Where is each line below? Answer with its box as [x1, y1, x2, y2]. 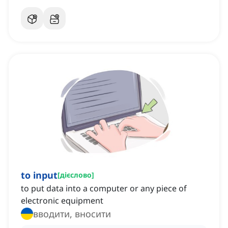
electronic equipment [21, 195, 103, 207]
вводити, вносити [33, 208, 111, 220]
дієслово [60, 170, 92, 180]
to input [21, 169, 58, 182]
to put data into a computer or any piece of [21, 183, 187, 194]
